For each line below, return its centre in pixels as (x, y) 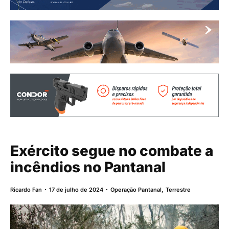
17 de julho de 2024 (76, 189)
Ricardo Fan (26, 189)
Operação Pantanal (136, 189)
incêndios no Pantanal (88, 167)
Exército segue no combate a (112, 151)
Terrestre (178, 189)
